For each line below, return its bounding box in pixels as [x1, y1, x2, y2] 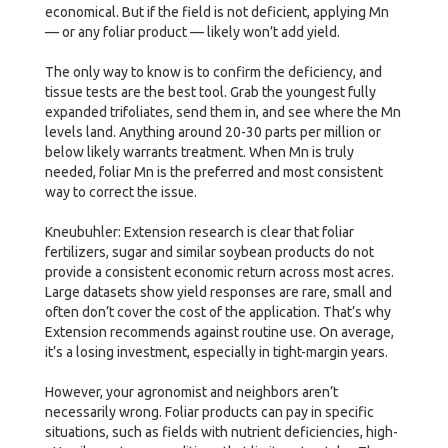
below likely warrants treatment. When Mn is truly [45, 143, 354, 160]
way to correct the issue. [45, 183, 200, 200]
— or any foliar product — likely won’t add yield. [45, 23, 340, 40]
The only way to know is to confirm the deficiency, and [45, 63, 382, 80]
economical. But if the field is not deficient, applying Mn [45, 3, 389, 20]
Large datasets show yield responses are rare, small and [45, 283, 392, 300]
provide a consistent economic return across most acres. [45, 263, 394, 280]
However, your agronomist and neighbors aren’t [45, 383, 338, 400]
